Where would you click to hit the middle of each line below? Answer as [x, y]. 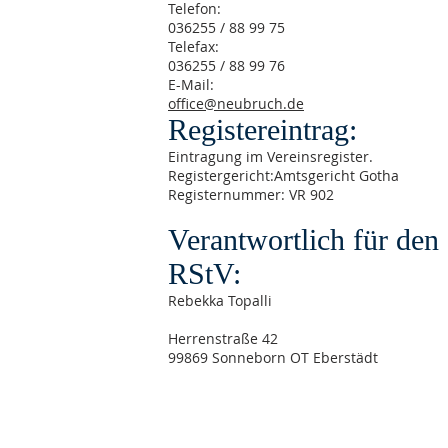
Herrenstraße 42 [223, 338]
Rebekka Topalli [220, 300]
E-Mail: [191, 84]
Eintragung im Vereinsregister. [270, 156]
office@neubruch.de [236, 103]
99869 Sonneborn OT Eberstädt [273, 357]
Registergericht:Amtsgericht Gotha [283, 175]
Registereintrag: [262, 129]
